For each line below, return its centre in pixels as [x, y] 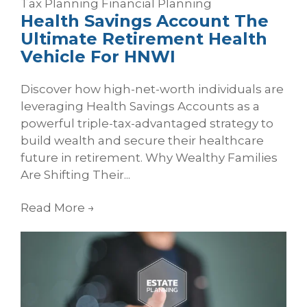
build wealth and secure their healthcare [142, 141]
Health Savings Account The [145, 21]
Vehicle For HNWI [98, 57]
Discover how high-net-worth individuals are [152, 89]
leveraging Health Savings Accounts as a [140, 107]
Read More [54, 207]
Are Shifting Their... [75, 175]
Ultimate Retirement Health [144, 39]
